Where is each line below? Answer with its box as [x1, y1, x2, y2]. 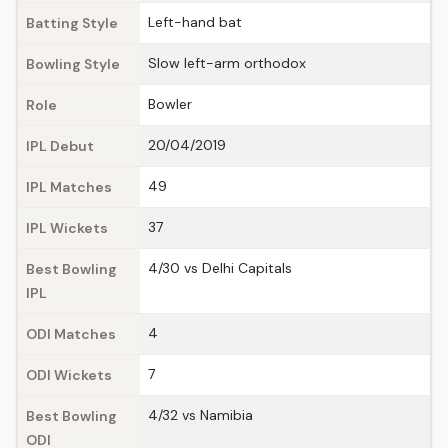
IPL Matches [26, 178, 112, 196]
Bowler [148, 95, 192, 113]
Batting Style [26, 14, 118, 32]
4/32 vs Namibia [148, 406, 253, 424]
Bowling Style [26, 55, 120, 73]
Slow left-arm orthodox [148, 54, 306, 72]
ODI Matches [26, 325, 116, 343]
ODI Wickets [26, 366, 112, 384]
